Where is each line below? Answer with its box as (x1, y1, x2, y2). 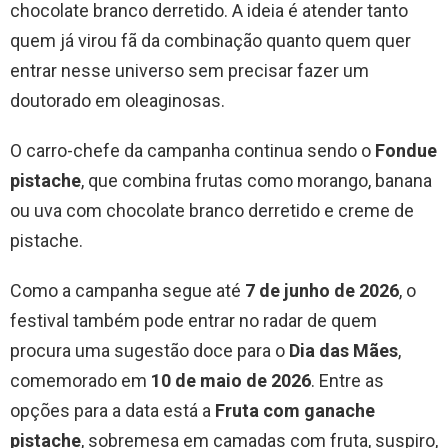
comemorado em (10, 370, 151, 392)
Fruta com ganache (215, 400, 375, 422)
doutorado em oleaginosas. (10, 90, 225, 112)
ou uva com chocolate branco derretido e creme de (10, 200, 414, 222)
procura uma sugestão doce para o (10, 340, 289, 362)
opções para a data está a (10, 400, 215, 422)
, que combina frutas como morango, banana (81, 170, 432, 192)
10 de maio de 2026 (151, 370, 311, 392)
